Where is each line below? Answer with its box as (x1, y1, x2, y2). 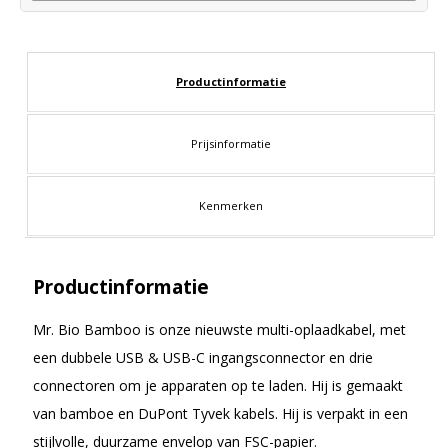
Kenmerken (199, 198, 263, 213)
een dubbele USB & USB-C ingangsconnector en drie (33, 348, 373, 367)
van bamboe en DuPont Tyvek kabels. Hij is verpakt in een (33, 404, 408, 423)
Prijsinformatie (191, 136, 271, 151)
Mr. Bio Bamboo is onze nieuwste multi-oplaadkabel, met (33, 320, 406, 339)
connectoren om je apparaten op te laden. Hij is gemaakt (33, 376, 403, 395)
